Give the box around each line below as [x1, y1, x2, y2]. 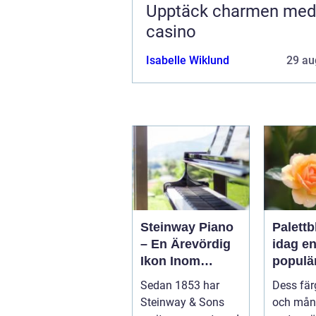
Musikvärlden [140, 270, 221, 285]
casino [146, 21, 196, 42]
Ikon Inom [140, 253, 200, 268]
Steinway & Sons [140, 295, 224, 309]
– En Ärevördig [140, 236, 231, 251]
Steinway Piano [140, 219, 233, 234]
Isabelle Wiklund [146, 53, 229, 67]
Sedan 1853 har [140, 278, 219, 292]
